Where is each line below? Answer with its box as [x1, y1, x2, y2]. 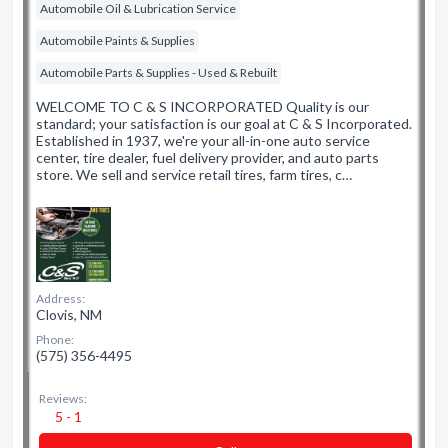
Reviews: [39, 391, 87, 406]
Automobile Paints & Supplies [40, 33, 195, 48]
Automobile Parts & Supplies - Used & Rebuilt [40, 65, 277, 80]
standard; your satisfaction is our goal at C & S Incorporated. [36, 115, 412, 132]
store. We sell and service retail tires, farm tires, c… [36, 166, 352, 183]
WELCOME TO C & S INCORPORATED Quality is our [36, 98, 369, 115]
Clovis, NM [36, 306, 102, 323]
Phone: [36, 332, 74, 347]
